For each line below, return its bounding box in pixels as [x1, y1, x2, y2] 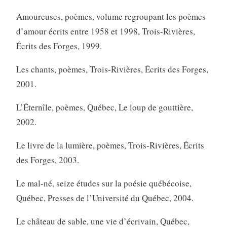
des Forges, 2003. [16, 154, 79, 166]
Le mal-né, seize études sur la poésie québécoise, [16, 177, 192, 189]
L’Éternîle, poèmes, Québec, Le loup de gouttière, [16, 101, 193, 113]
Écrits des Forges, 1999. [16, 40, 102, 52]
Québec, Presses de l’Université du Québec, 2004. [16, 192, 194, 204]
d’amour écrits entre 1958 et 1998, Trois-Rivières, [16, 25, 195, 37]
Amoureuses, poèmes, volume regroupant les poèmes [16, 10, 206, 22]
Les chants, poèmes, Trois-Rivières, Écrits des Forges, [16, 63, 208, 75]
